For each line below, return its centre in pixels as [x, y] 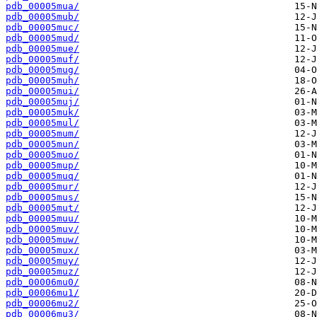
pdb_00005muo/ [42, 155]
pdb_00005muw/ [42, 240]
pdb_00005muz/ [42, 272]
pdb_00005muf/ [42, 59]
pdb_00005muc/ [42, 28]
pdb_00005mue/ [42, 49]
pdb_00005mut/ [42, 208]
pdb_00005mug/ [42, 70]
